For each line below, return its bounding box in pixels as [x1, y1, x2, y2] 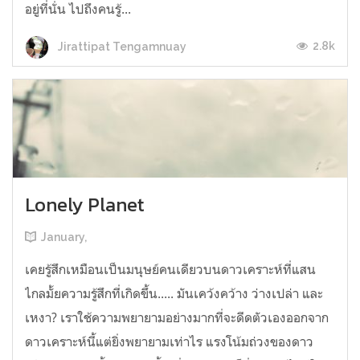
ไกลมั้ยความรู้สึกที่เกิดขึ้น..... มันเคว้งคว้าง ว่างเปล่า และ [25, 285, 323, 302]
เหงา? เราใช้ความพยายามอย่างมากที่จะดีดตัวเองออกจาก [25, 309, 329, 326]
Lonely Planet [25, 190, 145, 219]
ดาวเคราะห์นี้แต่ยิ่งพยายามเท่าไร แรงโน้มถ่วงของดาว [25, 333, 313, 350]
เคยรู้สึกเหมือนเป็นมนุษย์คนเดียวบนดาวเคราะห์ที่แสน [25, 261, 316, 278]
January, [41, 231, 87, 244]
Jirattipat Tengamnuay [55, 39, 186, 53]
